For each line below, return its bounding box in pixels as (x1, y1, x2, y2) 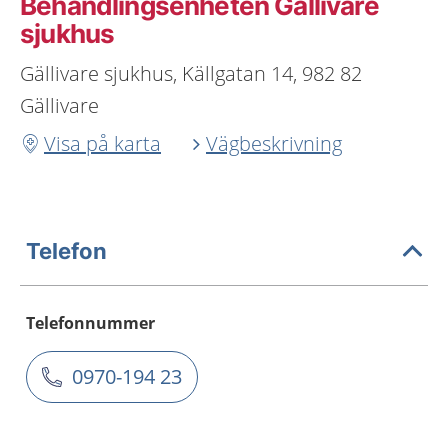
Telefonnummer (26, 312, 155, 334)
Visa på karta (44, 130, 161, 157)
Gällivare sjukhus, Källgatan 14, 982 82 (20, 60, 362, 87)
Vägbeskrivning (206, 130, 342, 157)
